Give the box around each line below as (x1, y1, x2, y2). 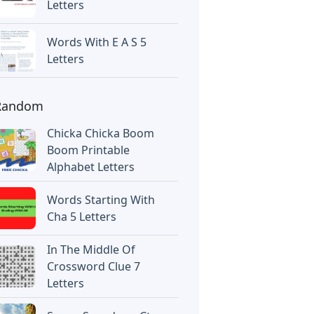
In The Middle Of (47, 242, 136, 257)
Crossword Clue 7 (47, 259, 141, 274)
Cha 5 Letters (47, 209, 117, 224)
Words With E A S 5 (47, 34, 147, 50)
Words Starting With (47, 192, 156, 207)
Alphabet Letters (47, 159, 135, 175)
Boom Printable (47, 142, 130, 158)
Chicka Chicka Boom (47, 125, 155, 141)
